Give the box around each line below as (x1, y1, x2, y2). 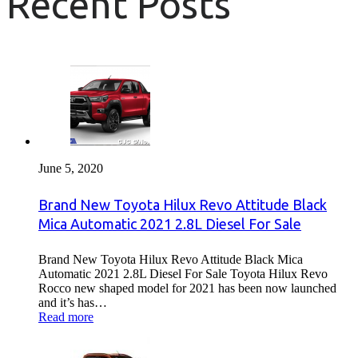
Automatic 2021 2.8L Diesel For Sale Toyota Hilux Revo (38, 266, 328, 280)
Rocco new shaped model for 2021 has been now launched (38, 280, 336, 295)
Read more (38, 309, 93, 324)
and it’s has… (38, 295, 107, 309)
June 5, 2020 (38, 161, 103, 175)
